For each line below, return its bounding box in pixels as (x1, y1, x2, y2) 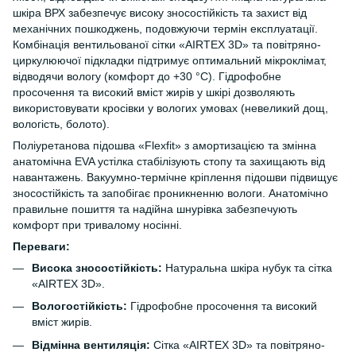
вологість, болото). (13, 118, 110, 130)
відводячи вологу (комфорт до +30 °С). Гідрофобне (13, 70, 281, 83)
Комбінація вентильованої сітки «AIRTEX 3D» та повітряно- (13, 38, 321, 51)
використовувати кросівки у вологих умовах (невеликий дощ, (13, 102, 328, 114)
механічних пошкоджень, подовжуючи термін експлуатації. (13, 22, 318, 35)
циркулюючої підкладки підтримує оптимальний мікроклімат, (13, 54, 327, 67)
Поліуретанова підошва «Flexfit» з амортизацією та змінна (13, 139, 316, 152)
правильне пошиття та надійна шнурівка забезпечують (13, 203, 297, 215)
